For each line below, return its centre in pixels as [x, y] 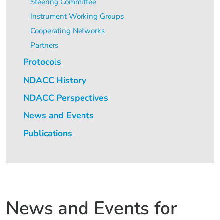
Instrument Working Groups [77, 16]
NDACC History [55, 80]
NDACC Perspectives [66, 97]
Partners [44, 45]
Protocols [42, 62]
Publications [48, 133]
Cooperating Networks [67, 31]
